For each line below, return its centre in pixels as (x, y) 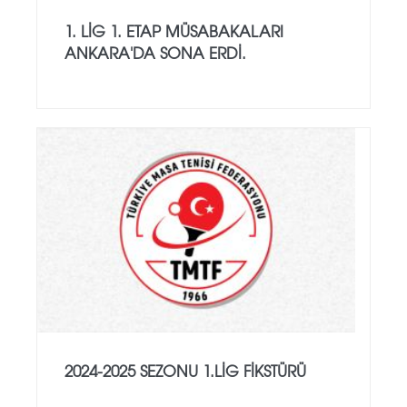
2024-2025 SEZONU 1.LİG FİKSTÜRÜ (185, 370)
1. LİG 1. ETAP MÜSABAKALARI (174, 30)
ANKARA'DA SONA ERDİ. (155, 52)
